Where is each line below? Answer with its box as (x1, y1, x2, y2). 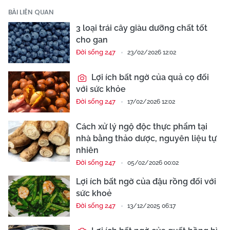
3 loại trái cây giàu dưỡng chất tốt (76, 23, 207, 33)
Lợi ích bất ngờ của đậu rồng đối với (76, 177, 216, 187)
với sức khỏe (76, 84, 126, 94)
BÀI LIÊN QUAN (8, 7, 54, 17)
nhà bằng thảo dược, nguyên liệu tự (76, 133, 217, 144)
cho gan (76, 35, 108, 45)
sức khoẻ (76, 188, 112, 199)
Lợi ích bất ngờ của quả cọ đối (89, 72, 209, 83)
